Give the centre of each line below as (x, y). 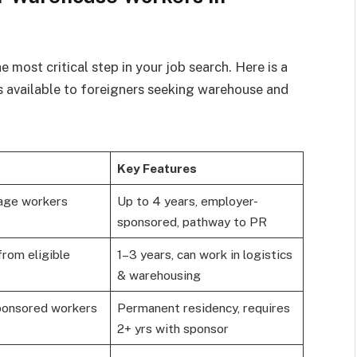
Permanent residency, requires (203, 308)
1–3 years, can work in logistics (204, 255)
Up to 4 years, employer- (187, 201)
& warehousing (159, 275)
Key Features (157, 169)
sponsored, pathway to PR (192, 222)
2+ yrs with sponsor (173, 329)
